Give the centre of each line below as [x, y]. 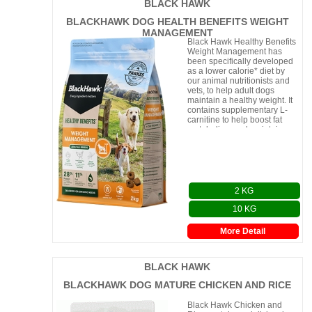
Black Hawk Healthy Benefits [241, 42]
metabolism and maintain [235, 130]
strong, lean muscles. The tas [242, 139]
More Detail [243, 231]
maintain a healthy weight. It [240, 100]
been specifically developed [240, 61]
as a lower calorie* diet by [236, 71]
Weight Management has [234, 52]
